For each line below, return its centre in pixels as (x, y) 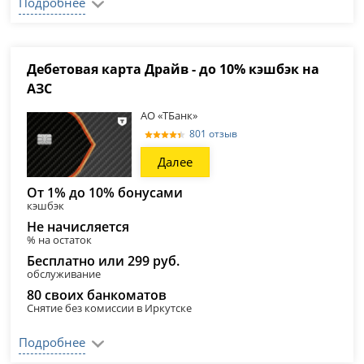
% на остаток (60, 240)
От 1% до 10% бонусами (105, 193)
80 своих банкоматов (97, 295)
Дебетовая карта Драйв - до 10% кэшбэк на (173, 69)
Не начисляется (78, 227)
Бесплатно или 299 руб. (104, 261)
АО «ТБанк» (169, 115)
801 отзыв (214, 134)
